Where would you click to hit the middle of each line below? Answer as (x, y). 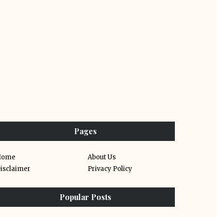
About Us (102, 157)
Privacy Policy (110, 169)
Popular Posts (85, 197)
